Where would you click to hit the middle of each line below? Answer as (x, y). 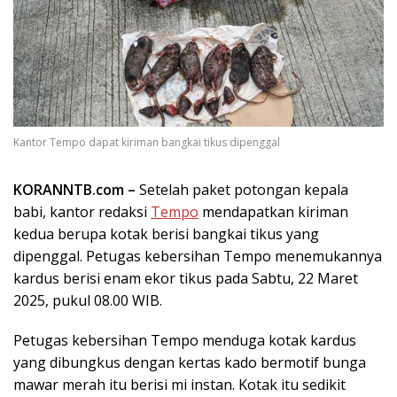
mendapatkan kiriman (273, 211)
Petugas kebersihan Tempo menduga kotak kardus (185, 340)
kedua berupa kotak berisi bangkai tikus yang (166, 234)
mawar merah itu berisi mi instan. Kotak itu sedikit (179, 384)
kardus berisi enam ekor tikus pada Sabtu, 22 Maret (186, 278)
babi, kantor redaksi (82, 211)
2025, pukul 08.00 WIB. (88, 300)
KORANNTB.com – (74, 189)
